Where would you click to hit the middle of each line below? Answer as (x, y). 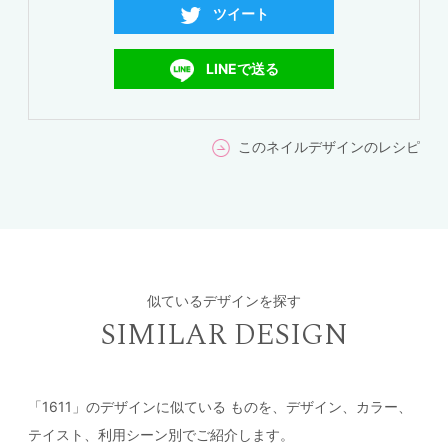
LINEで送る (242, 69)
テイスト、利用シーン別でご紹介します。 (161, 434)
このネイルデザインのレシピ (329, 147)
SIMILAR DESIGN (224, 334)
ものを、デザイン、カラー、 (319, 406)
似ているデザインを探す (224, 300)
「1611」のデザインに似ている (127, 406)
